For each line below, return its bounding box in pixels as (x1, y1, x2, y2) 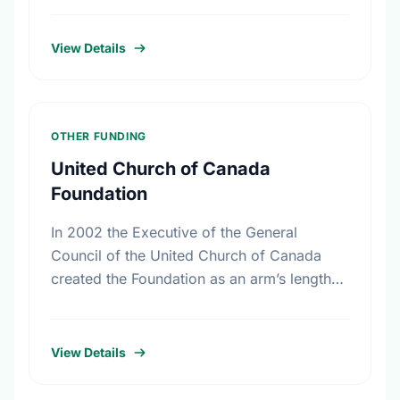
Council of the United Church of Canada (51, 246, 321, 264)
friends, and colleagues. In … (51, 12, 246, 29)
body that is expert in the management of (51, 293, 329, 311)
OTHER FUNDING (51, 129, 146, 143)
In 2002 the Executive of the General (51, 223, 297, 241)
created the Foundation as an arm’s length (51, 270, 331, 287)
